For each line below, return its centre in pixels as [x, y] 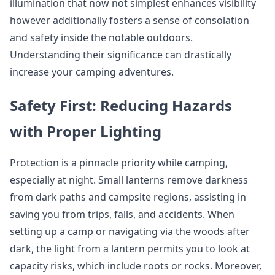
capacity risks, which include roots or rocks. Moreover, [136, 266]
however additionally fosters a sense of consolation [130, 20]
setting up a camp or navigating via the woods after [130, 231]
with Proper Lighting [86, 131]
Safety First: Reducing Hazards [121, 105]
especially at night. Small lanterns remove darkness [129, 180]
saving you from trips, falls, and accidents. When [122, 214]
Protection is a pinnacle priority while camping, [119, 163]
